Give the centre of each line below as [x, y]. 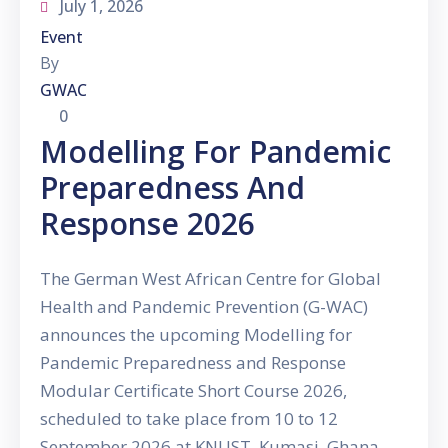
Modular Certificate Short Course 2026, [193, 391]
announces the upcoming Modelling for [196, 335]
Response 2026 [147, 224]
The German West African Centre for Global [210, 279]
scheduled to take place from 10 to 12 [189, 419]
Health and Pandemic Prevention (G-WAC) [204, 307]
